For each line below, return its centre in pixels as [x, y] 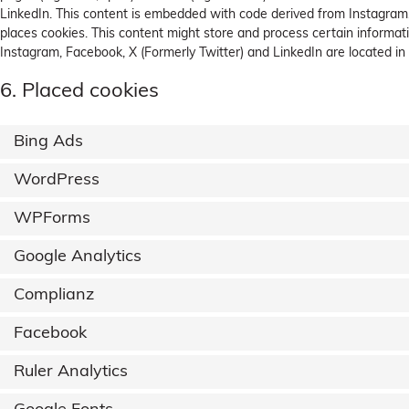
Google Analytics [78, 257]
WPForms [52, 219]
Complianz [54, 296]
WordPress [57, 181]
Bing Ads [48, 142]
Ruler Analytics [71, 372]
